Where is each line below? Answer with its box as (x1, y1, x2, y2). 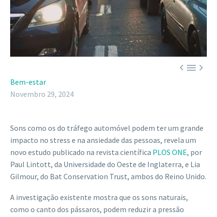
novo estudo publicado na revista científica (10, 147, 153, 157)
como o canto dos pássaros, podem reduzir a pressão (10, 204, 184, 214)
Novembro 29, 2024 (10, 89, 74, 99)
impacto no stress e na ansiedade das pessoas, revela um (10, 135, 196, 145)
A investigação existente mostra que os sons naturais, (10, 192, 188, 202)
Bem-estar (10, 77, 46, 87)
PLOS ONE (153, 147, 187, 157)
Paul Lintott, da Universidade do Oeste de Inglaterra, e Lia (10, 159, 200, 170)
